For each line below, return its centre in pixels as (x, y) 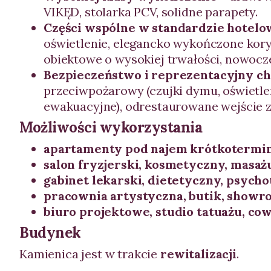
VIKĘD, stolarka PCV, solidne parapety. (151, 12)
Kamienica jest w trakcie (90, 254)
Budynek (50, 233)
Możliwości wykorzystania (111, 127)
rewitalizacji (198, 254)
